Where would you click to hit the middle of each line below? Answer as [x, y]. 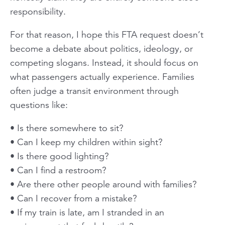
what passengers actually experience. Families [102, 77]
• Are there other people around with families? [103, 184]
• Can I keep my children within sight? [86, 142]
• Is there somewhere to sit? [67, 128]
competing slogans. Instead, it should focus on [104, 63]
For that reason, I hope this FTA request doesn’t [107, 34]
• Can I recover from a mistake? [74, 198]
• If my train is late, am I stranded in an [87, 212]
